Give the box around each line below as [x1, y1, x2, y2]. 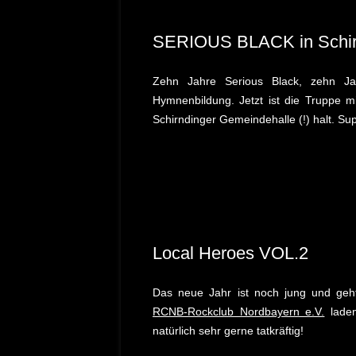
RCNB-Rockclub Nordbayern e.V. [153, 305, 325, 318]
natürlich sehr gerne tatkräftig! [153, 324, 304, 337]
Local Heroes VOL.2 [153, 243, 308, 263]
